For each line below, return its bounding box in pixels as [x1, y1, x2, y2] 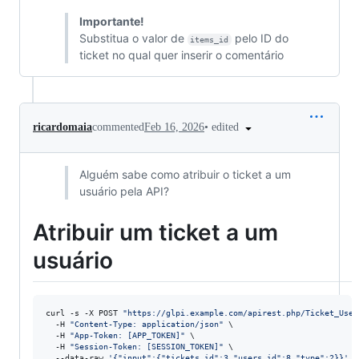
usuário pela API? [79, 184, 169, 198]
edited [212, 121, 242, 134]
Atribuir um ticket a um [33, 218, 278, 246]
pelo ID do [232, 31, 292, 46]
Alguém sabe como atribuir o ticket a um [79, 167, 291, 181]
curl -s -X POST [46, 309, 123, 318]
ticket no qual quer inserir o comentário [79, 48, 284, 63]
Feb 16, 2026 [144, 121, 204, 134]
